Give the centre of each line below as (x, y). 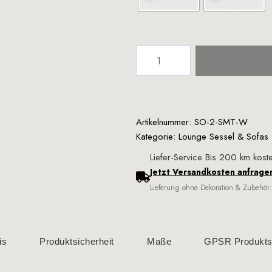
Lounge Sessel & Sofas (223, 137)
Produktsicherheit (77, 241)
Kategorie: (157, 137)
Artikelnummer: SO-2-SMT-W (192, 122)
